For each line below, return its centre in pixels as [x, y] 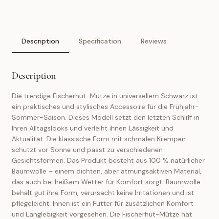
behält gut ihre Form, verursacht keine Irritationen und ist [103, 193]
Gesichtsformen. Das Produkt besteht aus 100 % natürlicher [108, 160]
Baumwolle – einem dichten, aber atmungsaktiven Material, [107, 171]
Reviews [154, 41]
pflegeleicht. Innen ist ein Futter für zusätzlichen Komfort [103, 203]
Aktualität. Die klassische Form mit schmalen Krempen [99, 139]
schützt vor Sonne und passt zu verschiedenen [87, 150]
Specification [100, 41]
